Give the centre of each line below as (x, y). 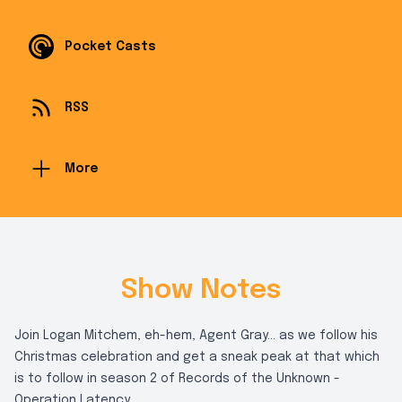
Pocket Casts (110, 47)
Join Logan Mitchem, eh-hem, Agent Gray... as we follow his (196, 336)
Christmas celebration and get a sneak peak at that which (197, 357)
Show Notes (201, 290)
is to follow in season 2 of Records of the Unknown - (177, 379)
